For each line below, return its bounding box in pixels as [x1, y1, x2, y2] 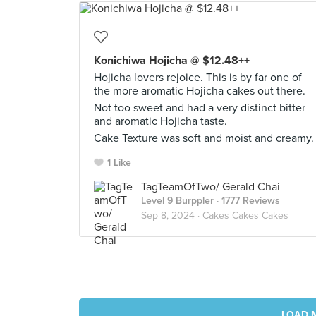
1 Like [107, 157, 131, 169]
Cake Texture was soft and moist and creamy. [94, 131, 314, 145]
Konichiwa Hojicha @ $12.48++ [94, 54, 250, 68]
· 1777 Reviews [214, 195, 280, 207]
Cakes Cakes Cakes [202, 209, 288, 221]
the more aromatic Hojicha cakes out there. [94, 84, 305, 98]
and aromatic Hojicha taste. [94, 114, 227, 128]
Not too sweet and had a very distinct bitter [94, 101, 305, 115]
